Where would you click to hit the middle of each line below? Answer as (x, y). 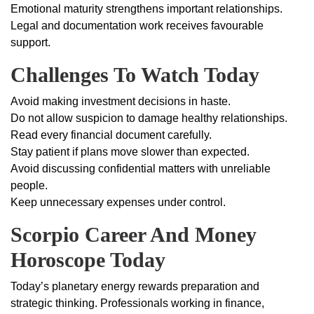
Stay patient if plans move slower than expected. (130, 152)
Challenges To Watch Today (135, 75)
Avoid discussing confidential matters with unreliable (141, 169)
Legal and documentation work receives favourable (137, 26)
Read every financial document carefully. (111, 135)
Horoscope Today (88, 260)
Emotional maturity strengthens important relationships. (146, 9)
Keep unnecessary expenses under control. (118, 203)
